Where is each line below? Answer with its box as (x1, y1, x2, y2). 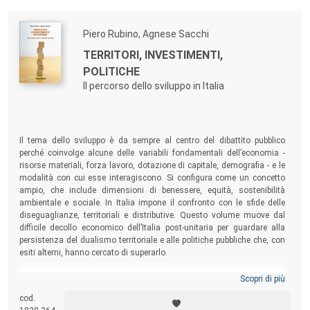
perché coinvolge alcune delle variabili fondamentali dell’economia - (19, 148, 285, 158)
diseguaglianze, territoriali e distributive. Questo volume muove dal (19, 210, 285, 221)
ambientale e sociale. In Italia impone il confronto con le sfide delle (19, 198, 285, 208)
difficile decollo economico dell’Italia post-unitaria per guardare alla (19, 223, 285, 233)
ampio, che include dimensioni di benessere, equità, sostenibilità (19, 185, 285, 196)
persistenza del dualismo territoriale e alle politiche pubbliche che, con (19, 235, 285, 246)
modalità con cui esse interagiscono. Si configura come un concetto (19, 173, 285, 183)
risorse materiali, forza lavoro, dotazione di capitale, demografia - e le (19, 161, 285, 171)
